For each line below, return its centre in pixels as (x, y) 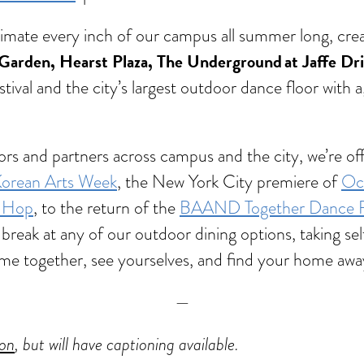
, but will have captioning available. (129, 344)
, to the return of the (106, 207)
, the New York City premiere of (229, 181)
